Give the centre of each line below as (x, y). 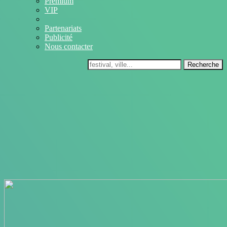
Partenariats (63, 28)
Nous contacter (69, 46)
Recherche (203, 65)
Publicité (59, 37)
